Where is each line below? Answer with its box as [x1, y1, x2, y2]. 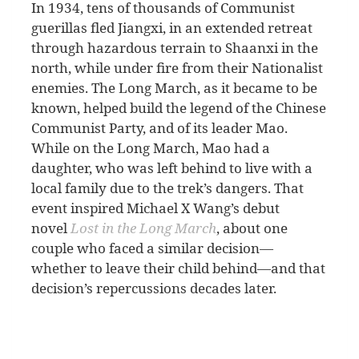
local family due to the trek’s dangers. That [31, 179, 304, 198]
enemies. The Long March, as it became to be [31, 79, 317, 98]
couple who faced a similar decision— [31, 239, 273, 258]
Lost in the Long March [71, 219, 216, 238]
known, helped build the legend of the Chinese [31, 99, 326, 118]
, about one [216, 219, 288, 238]
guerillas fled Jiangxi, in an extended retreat [31, 18, 313, 38]
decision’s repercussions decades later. [31, 279, 276, 298]
